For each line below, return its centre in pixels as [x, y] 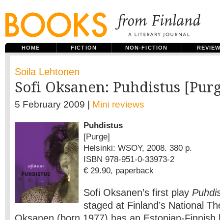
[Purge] [97, 137]
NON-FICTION [146, 48]
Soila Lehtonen [47, 72]
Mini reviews [118, 104]
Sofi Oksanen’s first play [138, 192]
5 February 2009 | [54, 104]
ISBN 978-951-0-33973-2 [129, 159]
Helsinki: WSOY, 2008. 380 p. [138, 148]
